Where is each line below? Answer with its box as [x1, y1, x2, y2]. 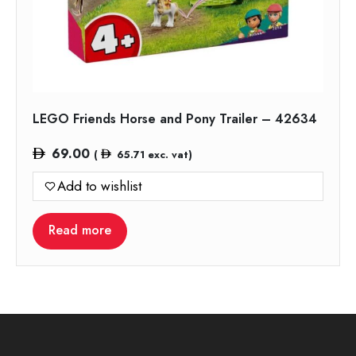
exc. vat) [144, 146, 192, 162]
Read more [48, 220, 111, 239]
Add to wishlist [57, 176, 141, 195]
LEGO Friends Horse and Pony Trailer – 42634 [33, 109, 317, 128]
